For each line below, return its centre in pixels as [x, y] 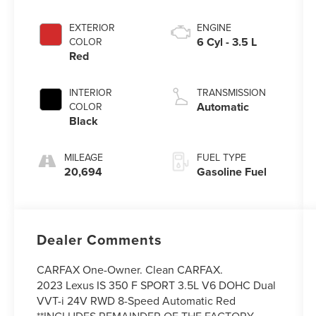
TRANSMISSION [231, 93]
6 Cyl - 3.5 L [226, 42]
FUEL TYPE [221, 158]
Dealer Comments [100, 240]
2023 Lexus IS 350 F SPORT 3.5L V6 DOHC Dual [157, 285]
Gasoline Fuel [231, 172]
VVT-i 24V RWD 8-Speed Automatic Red [136, 301]
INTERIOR [91, 93]
